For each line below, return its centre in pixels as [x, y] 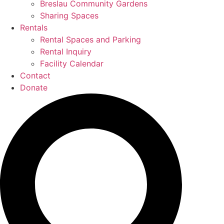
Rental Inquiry [66, 52]
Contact [35, 76]
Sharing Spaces [69, 16]
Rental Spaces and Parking [90, 40]
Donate [34, 88]
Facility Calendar [72, 64]
